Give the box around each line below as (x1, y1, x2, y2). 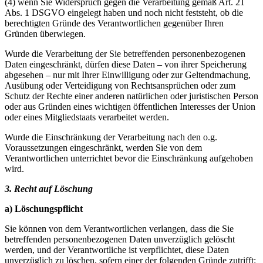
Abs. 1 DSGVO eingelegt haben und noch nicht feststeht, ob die (5, 7, 243, 18)
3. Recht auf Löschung (5, 183, 93, 194)
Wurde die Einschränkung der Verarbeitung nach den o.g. (5, 131, 217, 142)
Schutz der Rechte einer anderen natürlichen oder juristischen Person (5, 90, 258, 101)
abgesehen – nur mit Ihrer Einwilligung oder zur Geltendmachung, (5, 69, 251, 80)
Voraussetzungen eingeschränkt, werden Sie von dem (5, 142, 202, 153)
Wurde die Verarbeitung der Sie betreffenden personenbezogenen (5, 48, 245, 59)
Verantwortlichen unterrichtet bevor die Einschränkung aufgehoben (5, 153, 253, 163)
